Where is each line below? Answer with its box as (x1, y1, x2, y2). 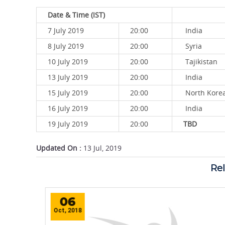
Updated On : (36, 143, 81, 153)
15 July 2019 (48, 88, 88, 97)
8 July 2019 (48, 41, 84, 51)
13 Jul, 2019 (81, 143, 122, 153)
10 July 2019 (48, 57, 88, 66)
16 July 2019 (48, 103, 88, 113)
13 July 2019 (48, 72, 88, 82)
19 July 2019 (48, 119, 88, 129)
